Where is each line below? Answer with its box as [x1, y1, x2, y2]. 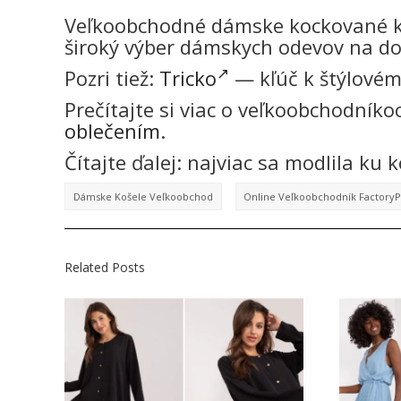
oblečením [64, 116, 160, 144]
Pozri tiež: [64, 64, 159, 91]
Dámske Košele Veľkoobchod [73, 190, 213, 204]
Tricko [159, 64, 217, 91]
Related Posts [64, 259, 145, 277]
